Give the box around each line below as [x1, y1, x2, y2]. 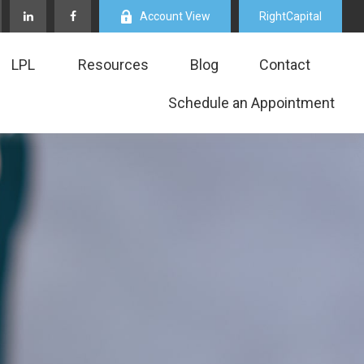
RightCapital [259, 10, 323, 23]
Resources [78, 55, 149, 73]
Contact [259, 55, 311, 73]
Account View [140, 10, 211, 23]
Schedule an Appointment [168, 93, 336, 111]
